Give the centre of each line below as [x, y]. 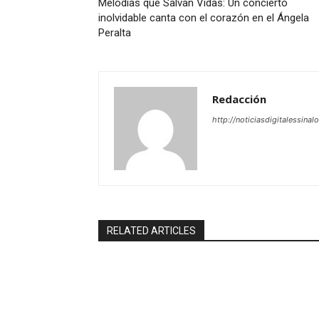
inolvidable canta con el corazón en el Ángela [204, 18]
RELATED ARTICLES [151, 231]
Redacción [239, 99]
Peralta [115, 33]
